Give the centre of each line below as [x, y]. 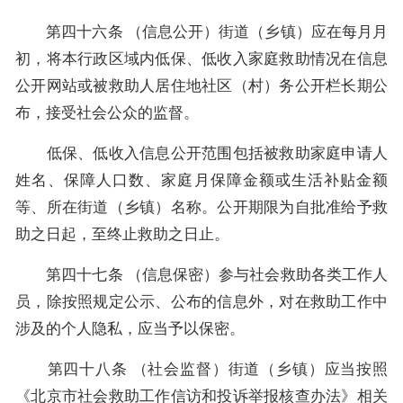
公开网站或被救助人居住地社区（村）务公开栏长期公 [201, 85]
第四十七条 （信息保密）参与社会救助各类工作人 [201, 274]
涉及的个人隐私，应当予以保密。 [130, 328]
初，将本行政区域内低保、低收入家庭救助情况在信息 [201, 58]
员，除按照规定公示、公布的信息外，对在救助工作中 [201, 301]
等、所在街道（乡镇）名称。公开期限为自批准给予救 [201, 207]
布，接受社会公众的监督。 [107, 112]
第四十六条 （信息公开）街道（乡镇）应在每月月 [201, 31]
